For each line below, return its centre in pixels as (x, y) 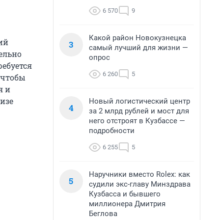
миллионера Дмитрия (127, 204)
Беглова (103, 214)
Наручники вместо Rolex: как (139, 174)
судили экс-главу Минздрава (140, 184)
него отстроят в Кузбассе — (137, 121)
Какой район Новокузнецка (137, 38)
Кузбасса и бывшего (125, 194)
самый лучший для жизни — (138, 48)
